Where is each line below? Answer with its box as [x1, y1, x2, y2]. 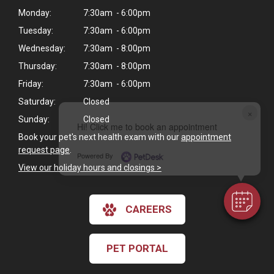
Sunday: [18, 114, 50, 125]
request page [18, 145, 70, 155]
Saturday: [18, 97, 56, 107]
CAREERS [125, 203, 172, 216]
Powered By [76, 150, 115, 160]
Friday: [18, 79, 43, 89]
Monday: [18, 8, 51, 18]
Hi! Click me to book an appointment [76, 120, 217, 133]
